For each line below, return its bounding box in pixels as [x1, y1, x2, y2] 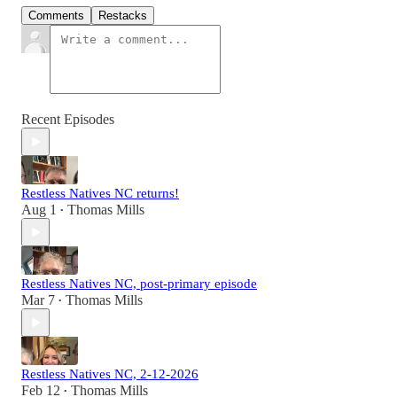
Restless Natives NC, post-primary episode [21, 276, 257, 292]
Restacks [98, 9, 147, 23]
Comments [28, 9, 84, 23]
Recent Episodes [21, 112, 114, 128]
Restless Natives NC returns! [21, 186, 179, 201]
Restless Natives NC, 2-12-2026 [21, 367, 198, 382]
